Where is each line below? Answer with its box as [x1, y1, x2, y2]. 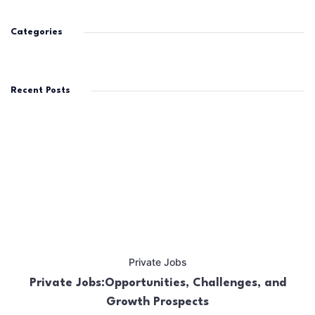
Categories [11, 27, 63, 37]
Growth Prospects [106, 296, 209, 309]
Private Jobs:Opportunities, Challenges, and [29, 277, 286, 290]
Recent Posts [11, 86, 70, 96]
